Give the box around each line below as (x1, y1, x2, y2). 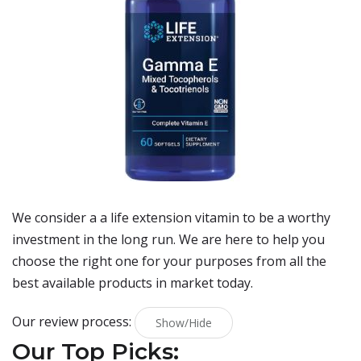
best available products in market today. (12, 274, 253, 292)
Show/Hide (156, 315, 212, 330)
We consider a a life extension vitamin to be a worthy (12, 209, 330, 226)
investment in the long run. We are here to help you (12, 230, 325, 248)
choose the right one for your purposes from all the (12, 252, 326, 270)
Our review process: (12, 312, 135, 330)
